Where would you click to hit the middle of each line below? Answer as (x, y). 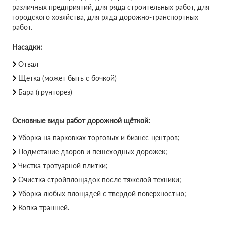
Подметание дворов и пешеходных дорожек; (93, 151)
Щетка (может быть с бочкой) (67, 78)
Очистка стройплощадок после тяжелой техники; (100, 180)
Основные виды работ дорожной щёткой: (81, 120)
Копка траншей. (44, 208)
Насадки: (27, 47)
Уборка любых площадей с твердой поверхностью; (102, 194)
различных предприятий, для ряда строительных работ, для (111, 7)
